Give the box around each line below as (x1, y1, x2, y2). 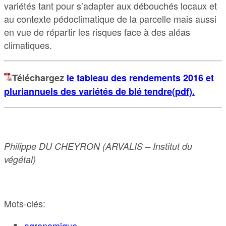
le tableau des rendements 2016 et (67, 71, 214, 84)
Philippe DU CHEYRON (4, 139, 100, 152)
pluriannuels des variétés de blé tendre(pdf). (4, 84, 195, 98)
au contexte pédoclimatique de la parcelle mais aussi (4, 12, 216, 25)
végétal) (4, 152, 36, 165)
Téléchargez (12, 71, 67, 84)
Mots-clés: (4, 196, 45, 210)
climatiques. (4, 38, 52, 51)
